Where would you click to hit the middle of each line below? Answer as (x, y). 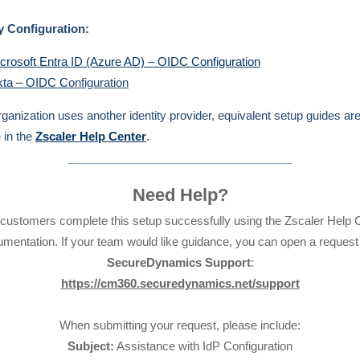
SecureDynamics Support (178, 262)
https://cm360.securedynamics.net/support (180, 283)
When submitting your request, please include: (180, 325)
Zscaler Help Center (91, 136)
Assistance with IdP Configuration (203, 346)
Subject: (91, 346)
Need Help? (180, 195)
